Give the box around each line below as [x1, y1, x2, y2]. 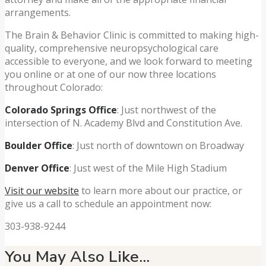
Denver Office [5, 161, 69, 175]
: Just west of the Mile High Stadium [69, 161, 227, 175]
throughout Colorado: [5, 81, 103, 94]
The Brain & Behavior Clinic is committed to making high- [5, 28, 259, 42]
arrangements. [5, 6, 71, 20]
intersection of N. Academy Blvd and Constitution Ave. [5, 116, 242, 130]
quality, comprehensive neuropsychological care [5, 42, 218, 55]
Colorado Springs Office [5, 103, 117, 117]
